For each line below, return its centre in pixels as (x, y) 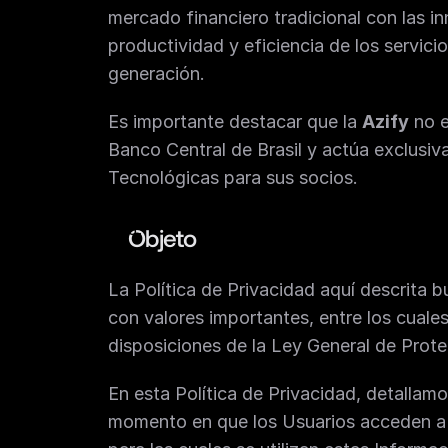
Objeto (162, 237)
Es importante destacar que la (235, 121)
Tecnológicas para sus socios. (233, 177)
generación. (156, 73)
